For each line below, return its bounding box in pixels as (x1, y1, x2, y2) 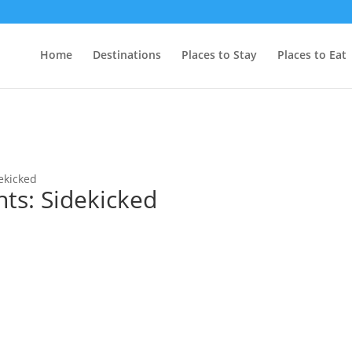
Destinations (93, 47, 161, 62)
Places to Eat (277, 47, 346, 62)
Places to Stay (181, 47, 257, 62)
